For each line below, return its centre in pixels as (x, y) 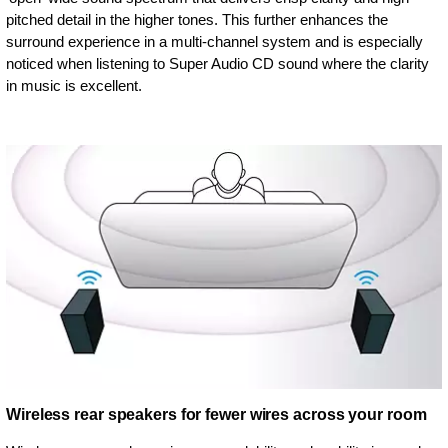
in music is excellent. (74, 85)
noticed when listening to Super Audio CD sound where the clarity (217, 63)
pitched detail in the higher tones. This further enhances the (197, 19)
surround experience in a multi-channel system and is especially (214, 41)
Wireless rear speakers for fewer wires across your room (216, 414)
